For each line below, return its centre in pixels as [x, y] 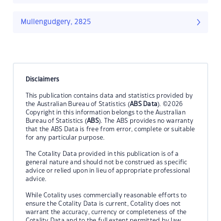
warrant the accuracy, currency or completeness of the [106, 212]
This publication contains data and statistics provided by [109, 95]
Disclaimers [42, 79]
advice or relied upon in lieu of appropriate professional [108, 170]
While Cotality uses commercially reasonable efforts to [106, 195]
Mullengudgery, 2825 [56, 22]
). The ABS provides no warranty [146, 121]
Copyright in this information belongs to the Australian [105, 112]
